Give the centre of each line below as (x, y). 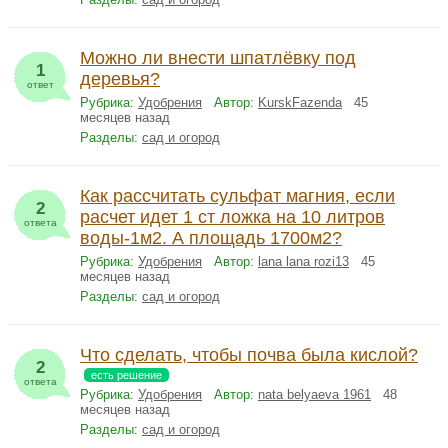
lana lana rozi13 (303, 261)
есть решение (126, 375)
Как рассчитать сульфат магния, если (237, 196)
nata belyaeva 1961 (314, 394)
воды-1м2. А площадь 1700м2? (211, 238)
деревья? (120, 79)
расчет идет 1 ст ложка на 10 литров (232, 217)
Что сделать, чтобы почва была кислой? (249, 355)
